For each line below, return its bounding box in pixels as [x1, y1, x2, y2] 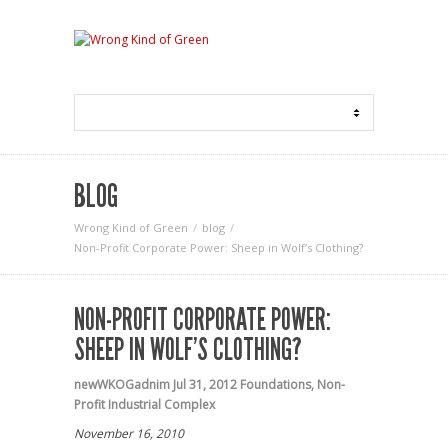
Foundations [240, 376, 311, 393]
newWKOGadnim [74, 376, 170, 393]
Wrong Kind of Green [74, 220, 188, 235]
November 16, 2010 [74, 425, 184, 442]
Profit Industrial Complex [74, 396, 215, 413]
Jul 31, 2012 [173, 376, 237, 393]
